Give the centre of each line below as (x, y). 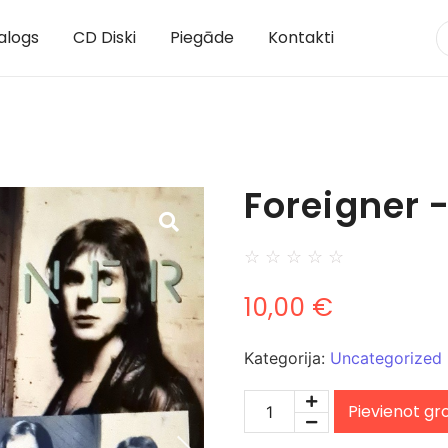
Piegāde (201, 38)
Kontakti (300, 38)
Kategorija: (287, 358)
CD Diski (104, 38)
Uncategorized (386, 358)
